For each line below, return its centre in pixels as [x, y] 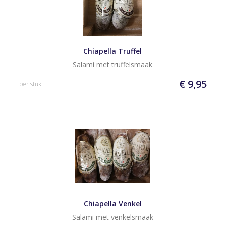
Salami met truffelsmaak [113, 65]
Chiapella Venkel [113, 204]
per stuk [30, 84]
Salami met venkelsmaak [113, 217]
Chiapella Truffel [113, 51]
